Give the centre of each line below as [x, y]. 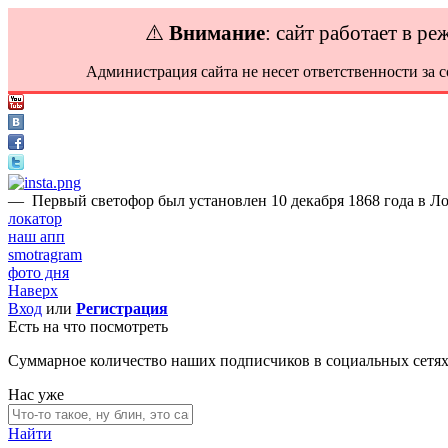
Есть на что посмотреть [88, 326]
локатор [35, 218]
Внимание [217, 32]
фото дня [38, 272]
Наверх [33, 290]
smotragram [45, 254]
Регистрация [122, 308]
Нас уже [36, 394]
